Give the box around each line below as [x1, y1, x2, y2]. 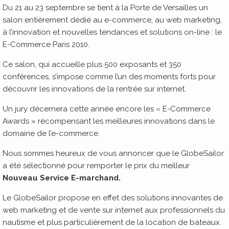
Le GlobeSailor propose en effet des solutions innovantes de [3, 193, 223, 202]
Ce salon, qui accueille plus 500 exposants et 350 [3, 60, 181, 69]
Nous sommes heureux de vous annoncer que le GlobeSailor [3, 149, 224, 158]
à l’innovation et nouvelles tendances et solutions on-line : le [3, 28, 222, 37]
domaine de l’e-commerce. [3, 129, 100, 138]
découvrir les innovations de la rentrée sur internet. [3, 84, 186, 94]
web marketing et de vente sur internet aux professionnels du [3, 205, 225, 215]
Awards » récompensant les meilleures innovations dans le [3, 117, 215, 126]
